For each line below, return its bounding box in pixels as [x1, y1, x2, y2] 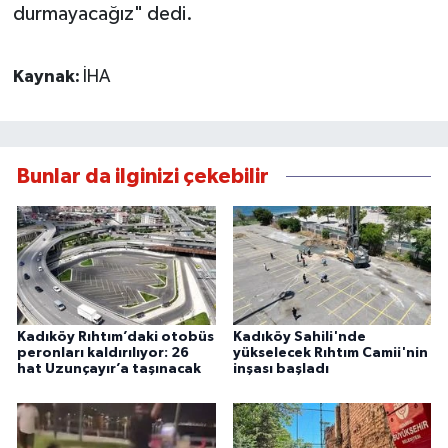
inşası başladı [232, 362, 329, 377]
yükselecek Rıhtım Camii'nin [232, 346, 428, 361]
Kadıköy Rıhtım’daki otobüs [17, 330, 214, 345]
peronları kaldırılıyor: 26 [17, 346, 189, 361]
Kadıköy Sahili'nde [232, 330, 366, 345]
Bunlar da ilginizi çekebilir [17, 165, 269, 187]
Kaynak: [12, 68, 83, 87]
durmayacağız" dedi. [12, 4, 193, 25]
